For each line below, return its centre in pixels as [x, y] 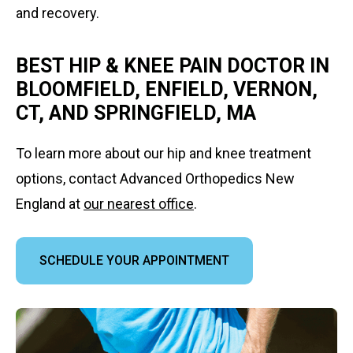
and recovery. [58, 13]
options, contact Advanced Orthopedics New [155, 178]
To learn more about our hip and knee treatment [163, 153]
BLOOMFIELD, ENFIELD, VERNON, [167, 89]
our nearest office [139, 203]
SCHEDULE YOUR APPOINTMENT [134, 260]
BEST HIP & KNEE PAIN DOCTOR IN [173, 65]
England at [50, 203]
